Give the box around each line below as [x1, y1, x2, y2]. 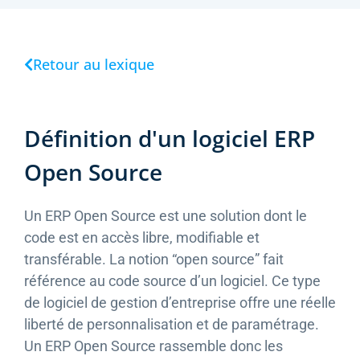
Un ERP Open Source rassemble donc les [24, 337, 283, 355]
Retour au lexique [33, 55, 154, 75]
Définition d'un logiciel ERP [24, 123, 315, 154]
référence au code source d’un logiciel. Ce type [24, 272, 321, 290]
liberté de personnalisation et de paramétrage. [24, 316, 319, 333]
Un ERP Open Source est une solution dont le [24, 207, 307, 225]
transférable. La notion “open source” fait [24, 251, 284, 268]
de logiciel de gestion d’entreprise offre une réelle [24, 294, 336, 312]
